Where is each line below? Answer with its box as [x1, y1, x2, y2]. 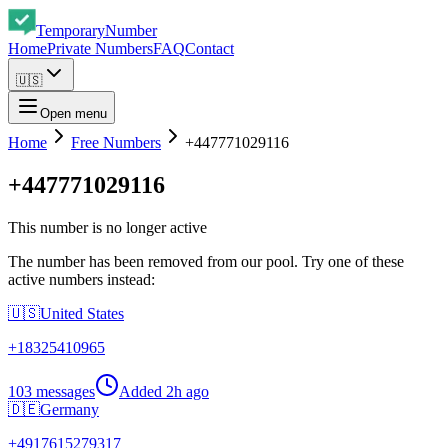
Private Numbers [47, 40, 153, 57]
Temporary [36, 22, 105, 39]
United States [40, 304, 124, 322]
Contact [185, 40, 234, 57]
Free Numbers [71, 134, 161, 151]
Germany [40, 400, 99, 418]
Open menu [40, 106, 107, 121]
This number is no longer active [8, 218, 207, 236]
